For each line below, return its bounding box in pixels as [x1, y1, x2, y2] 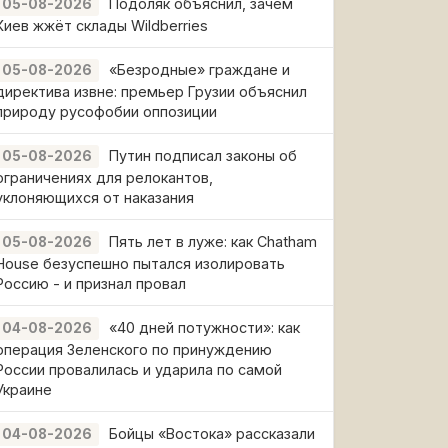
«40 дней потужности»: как [109, 319, 300, 336]
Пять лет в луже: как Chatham [109, 233, 317, 250]
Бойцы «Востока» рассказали [109, 425, 315, 442]
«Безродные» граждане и [109, 61, 290, 78]
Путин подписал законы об [109, 147, 297, 164]
